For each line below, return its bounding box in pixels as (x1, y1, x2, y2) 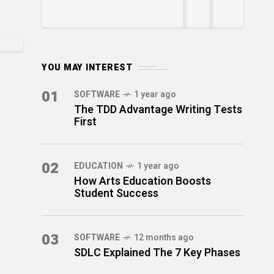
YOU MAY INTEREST (42, 61, 132, 74)
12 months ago (134, 231, 194, 244)
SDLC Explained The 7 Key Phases (74, 245, 240, 261)
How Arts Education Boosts (74, 173, 211, 190)
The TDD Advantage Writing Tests (74, 102, 242, 118)
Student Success (74, 185, 158, 202)
